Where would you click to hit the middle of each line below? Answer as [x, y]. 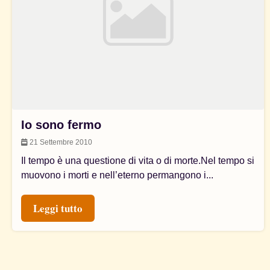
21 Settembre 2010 [60, 142]
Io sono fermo [61, 124]
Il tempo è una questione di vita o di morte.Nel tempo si [138, 160]
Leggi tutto [58, 208]
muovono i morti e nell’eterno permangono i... [117, 175]
